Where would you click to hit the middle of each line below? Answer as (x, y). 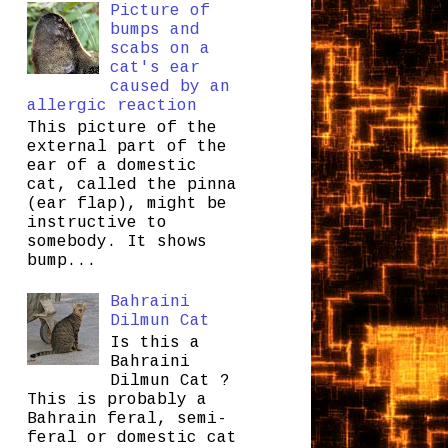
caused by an (169, 86)
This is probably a (116, 400)
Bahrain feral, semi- (126, 419)
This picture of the (121, 127)
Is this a (154, 343)
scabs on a (159, 48)
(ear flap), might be (126, 203)
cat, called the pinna (131, 184)
